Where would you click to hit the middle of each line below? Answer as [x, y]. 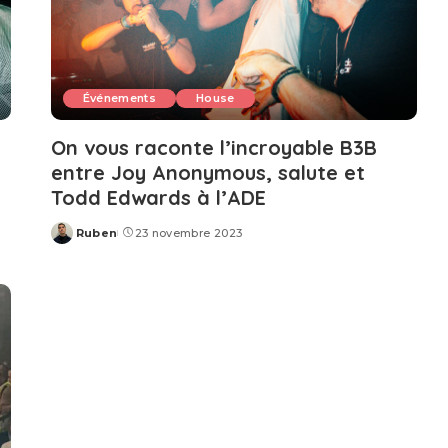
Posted [73, 240]
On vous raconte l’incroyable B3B [213, 147]
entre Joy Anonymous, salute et [207, 172]
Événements [119, 97]
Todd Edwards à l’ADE [158, 197]
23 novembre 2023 [188, 232]
